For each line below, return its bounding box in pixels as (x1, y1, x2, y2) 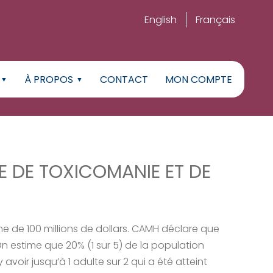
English (144, 13, 177, 27)
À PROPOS (24, 72, 73, 87)
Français (196, 13, 235, 27)
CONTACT (100, 72, 148, 87)
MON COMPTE (165, 72, 232, 87)
